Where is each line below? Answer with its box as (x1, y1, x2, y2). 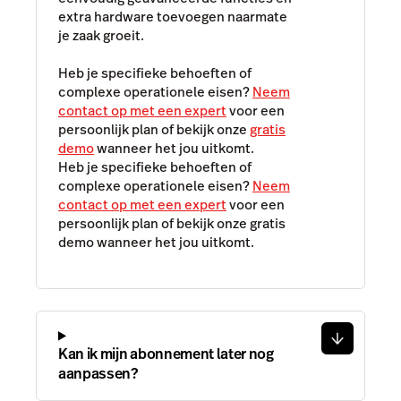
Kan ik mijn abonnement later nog (58, 343, 274, 364)
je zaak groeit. (58, 26, 144, 46)
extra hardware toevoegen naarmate (58, 7, 287, 27)
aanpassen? (58, 363, 138, 384)
